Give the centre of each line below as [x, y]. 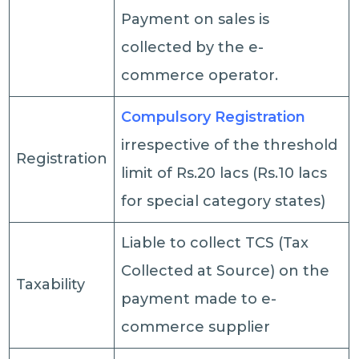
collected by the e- [193, 47]
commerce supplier [196, 327]
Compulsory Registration [214, 117]
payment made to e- [199, 299]
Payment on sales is [196, 19]
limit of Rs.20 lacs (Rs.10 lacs [224, 173]
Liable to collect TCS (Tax [215, 243]
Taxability [51, 284]
